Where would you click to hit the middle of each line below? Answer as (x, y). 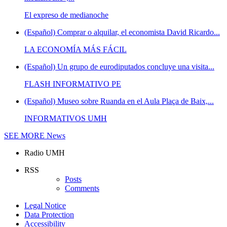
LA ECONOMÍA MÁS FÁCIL (75, 49)
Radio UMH (45, 153)
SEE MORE (24, 135)
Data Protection (49, 214)
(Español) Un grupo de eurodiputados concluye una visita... (119, 66)
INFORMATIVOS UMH (66, 118)
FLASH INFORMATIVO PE (73, 84)
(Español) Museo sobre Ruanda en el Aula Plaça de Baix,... (119, 101)
